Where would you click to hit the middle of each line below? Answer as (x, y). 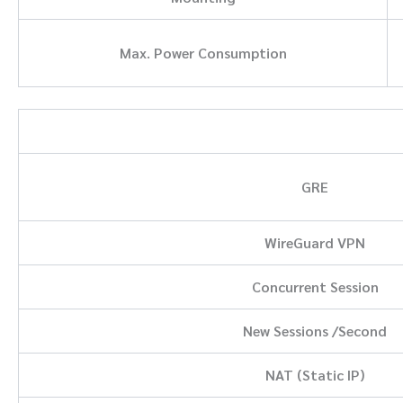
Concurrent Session (315, 286)
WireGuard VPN (315, 242)
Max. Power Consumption (203, 52)
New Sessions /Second (315, 330)
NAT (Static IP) (315, 374)
